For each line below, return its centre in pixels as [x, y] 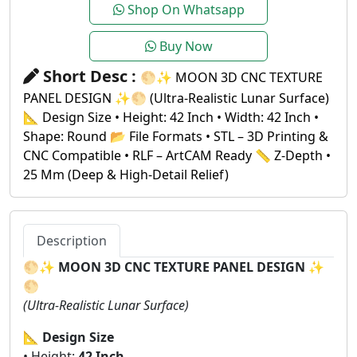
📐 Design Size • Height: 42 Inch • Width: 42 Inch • [171, 117]
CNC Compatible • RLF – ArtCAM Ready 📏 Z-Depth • [177, 155]
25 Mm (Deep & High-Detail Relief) [126, 174]
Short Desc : [90, 76]
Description [72, 240]
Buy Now [184, 46]
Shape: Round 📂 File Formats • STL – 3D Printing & [176, 136]
